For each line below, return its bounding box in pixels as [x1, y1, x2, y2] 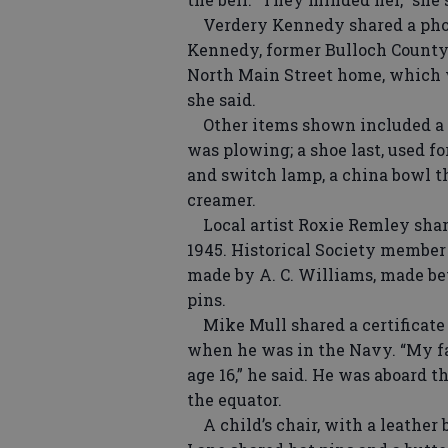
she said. [187, 89, 256, 110]
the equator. [187, 389, 282, 410]
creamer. [187, 189, 256, 210]
